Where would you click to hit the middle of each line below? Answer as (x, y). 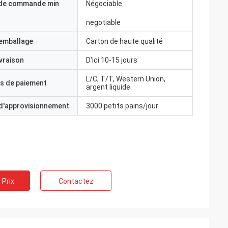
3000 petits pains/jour (122, 106)
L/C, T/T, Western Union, (126, 79)
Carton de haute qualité (124, 41)
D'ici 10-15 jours (112, 60)
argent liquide (108, 87)
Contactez (76, 181)
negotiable (103, 22)
